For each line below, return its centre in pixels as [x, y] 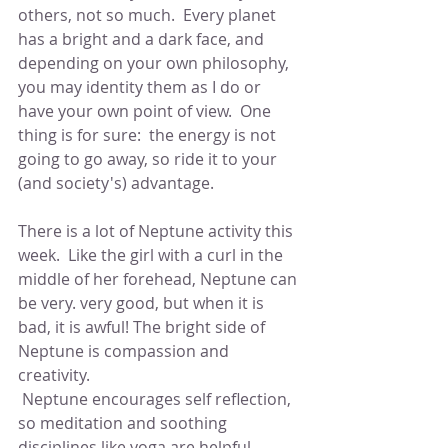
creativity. [56, 375]
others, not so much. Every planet [149, 15]
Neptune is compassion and [125, 351]
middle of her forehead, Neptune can [159, 279]
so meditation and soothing [124, 423]
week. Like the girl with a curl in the [152, 255]
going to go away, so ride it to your [149, 159]
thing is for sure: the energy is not [149, 135]
